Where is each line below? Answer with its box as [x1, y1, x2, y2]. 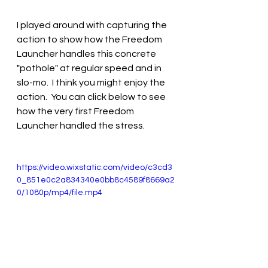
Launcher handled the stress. [17, 120, 145, 130]
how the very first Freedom [17, 106, 136, 116]
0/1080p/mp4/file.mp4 [17, 188, 102, 197]
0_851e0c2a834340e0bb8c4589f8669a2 [17, 175, 175, 184]
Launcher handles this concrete [17, 48, 158, 59]
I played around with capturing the [17, 20, 169, 30]
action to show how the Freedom [17, 34, 164, 44]
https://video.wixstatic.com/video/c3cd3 [17, 163, 172, 172]
